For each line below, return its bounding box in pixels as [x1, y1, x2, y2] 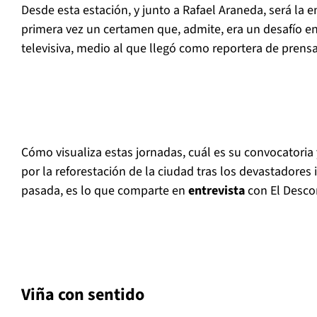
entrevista [188, 182, 245, 200]
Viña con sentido [21, 282, 144, 308]
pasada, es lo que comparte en [21, 182, 188, 200]
